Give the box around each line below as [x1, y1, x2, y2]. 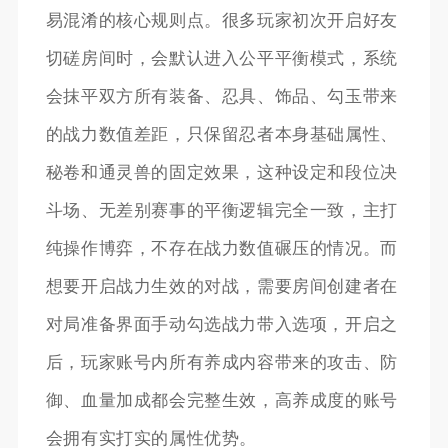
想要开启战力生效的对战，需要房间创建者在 [45, 277, 398, 297]
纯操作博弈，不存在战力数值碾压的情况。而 [45, 239, 398, 259]
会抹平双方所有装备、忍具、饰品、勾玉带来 [45, 87, 398, 107]
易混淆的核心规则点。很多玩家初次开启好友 [45, 11, 398, 31]
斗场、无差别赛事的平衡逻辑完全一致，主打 [45, 201, 398, 221]
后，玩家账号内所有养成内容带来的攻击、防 [45, 353, 398, 373]
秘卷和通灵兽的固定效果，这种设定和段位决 [45, 163, 398, 183]
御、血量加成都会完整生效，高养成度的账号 [45, 391, 398, 411]
